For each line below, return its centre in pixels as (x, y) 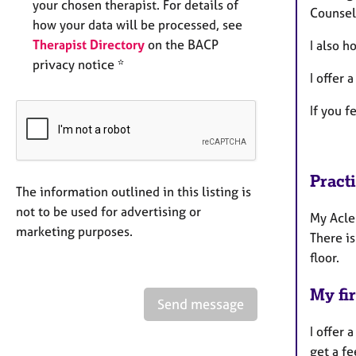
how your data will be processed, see (137, 25)
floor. (326, 257)
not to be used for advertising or (108, 212)
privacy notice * (78, 65)
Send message (201, 304)
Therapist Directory (89, 45)
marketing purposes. (74, 232)
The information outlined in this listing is (133, 192)
